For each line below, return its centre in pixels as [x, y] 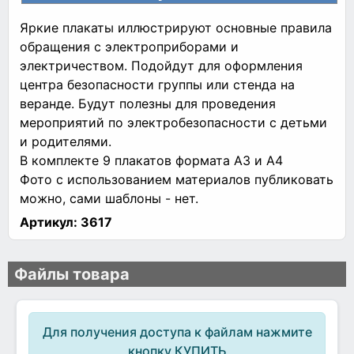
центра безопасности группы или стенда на [157, 84]
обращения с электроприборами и [129, 46]
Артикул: [49, 222]
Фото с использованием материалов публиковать [177, 179]
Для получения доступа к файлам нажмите [177, 332]
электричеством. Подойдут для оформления [161, 65]
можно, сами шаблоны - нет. [109, 198]
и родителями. [66, 141]
